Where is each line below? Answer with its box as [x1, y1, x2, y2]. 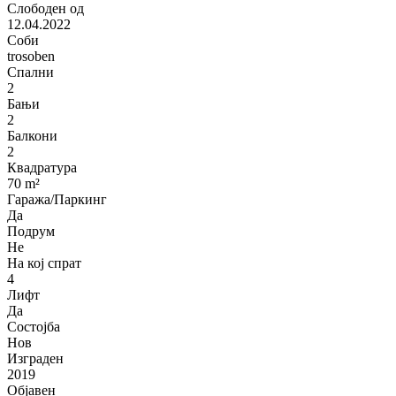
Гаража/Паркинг [7, 192, 107, 208]
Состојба [7, 319, 60, 335]
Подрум [7, 224, 55, 240]
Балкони [7, 128, 57, 144]
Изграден [7, 351, 64, 367]
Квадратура [7, 160, 77, 176]
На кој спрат [7, 255, 81, 271]
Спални [7, 65, 54, 80]
